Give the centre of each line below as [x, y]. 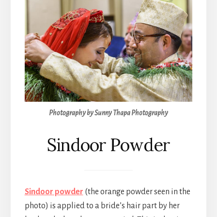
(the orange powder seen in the [137, 192]
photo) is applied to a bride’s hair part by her [102, 206]
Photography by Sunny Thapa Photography [108, 113]
